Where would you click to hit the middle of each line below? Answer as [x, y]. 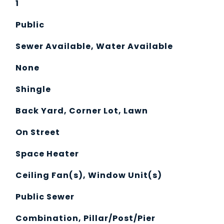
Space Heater [47, 154]
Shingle [33, 89]
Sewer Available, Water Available [94, 46]
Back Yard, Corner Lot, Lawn [81, 111]
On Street [37, 132]
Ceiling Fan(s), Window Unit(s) [88, 175]
